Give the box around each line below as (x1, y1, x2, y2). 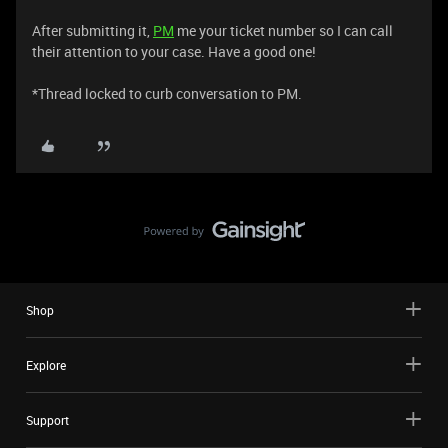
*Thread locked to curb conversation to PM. (32, 84, 302, 103)
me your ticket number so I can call (174, 21, 393, 40)
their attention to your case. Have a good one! (32, 42, 316, 61)
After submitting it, (32, 21, 153, 40)
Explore (26, 357, 66, 373)
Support (26, 412, 69, 428)
